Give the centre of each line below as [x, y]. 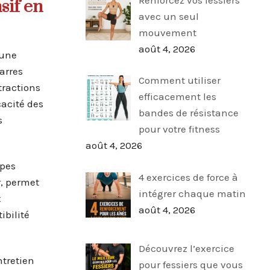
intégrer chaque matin [192, 193]
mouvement [167, 32]
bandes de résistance [188, 113]
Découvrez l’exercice [186, 248]
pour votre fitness [179, 129]
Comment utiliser [179, 80]
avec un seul [168, 16]
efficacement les [177, 97]
